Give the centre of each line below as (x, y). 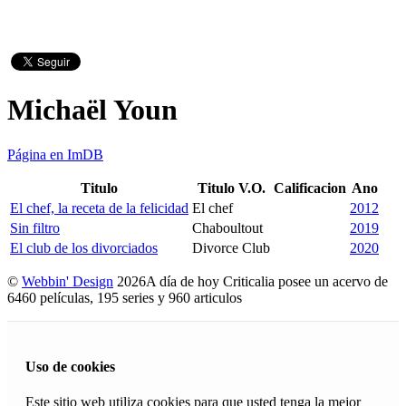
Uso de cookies (70, 367)
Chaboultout (227, 227)
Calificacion (310, 188)
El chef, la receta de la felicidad (99, 208)
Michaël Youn (92, 110)
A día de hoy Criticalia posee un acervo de (267, 281)
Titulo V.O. (231, 188)
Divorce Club (231, 247)
